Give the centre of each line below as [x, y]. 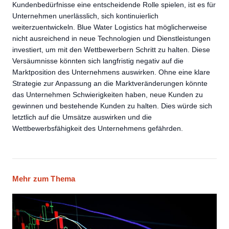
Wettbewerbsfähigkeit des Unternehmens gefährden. [98, 128]
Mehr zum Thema [44, 179]
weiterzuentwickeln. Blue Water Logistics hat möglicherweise [110, 27]
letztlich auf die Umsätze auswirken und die [82, 117]
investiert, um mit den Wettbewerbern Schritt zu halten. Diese [111, 50]
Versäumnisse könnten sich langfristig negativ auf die [98, 61]
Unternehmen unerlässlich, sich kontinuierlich [85, 16]
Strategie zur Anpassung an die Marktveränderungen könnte [110, 83]
